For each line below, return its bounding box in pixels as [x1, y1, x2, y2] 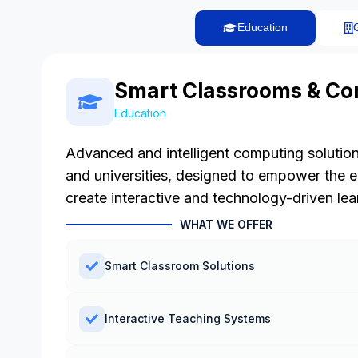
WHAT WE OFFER [179, 217, 272, 231]
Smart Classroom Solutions [105, 258, 255, 272]
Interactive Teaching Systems [105, 311, 271, 325]
